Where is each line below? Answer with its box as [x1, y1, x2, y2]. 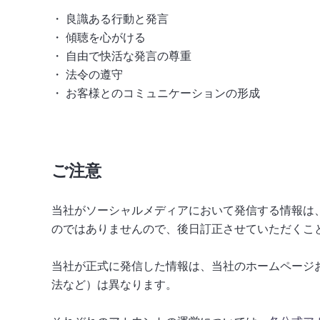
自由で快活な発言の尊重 [66, 49, 191, 62]
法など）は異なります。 [51, 278, 177, 291]
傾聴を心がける [66, 31, 146, 44]
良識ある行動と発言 [66, 12, 169, 25]
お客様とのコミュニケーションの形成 [66, 86, 260, 99]
